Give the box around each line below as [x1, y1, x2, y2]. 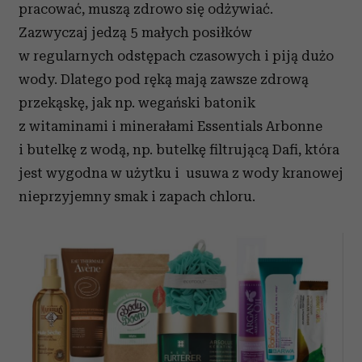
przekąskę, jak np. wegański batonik [19, 95, 255, 112]
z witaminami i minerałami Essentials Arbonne [19, 118, 322, 135]
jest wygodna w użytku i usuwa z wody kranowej [19, 165, 343, 182]
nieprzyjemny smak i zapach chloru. [19, 188, 255, 205]
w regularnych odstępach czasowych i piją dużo [19, 48, 334, 65]
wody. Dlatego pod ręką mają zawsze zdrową [19, 71, 309, 88]
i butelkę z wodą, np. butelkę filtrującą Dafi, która [19, 141, 339, 158]
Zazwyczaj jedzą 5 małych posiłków [19, 24, 252, 41]
